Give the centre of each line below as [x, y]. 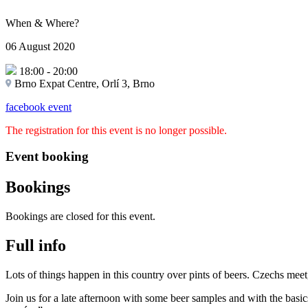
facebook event [38, 107]
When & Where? [42, 23]
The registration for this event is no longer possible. [116, 130]
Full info [36, 246]
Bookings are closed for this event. [80, 217]
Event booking [47, 157]
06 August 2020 [40, 46]
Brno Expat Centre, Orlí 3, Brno [85, 83]
